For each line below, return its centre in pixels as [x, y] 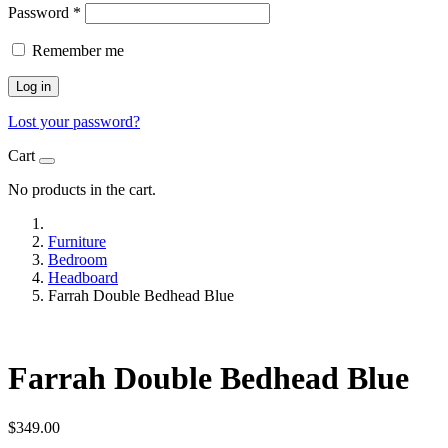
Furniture [77, 241]
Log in [33, 86]
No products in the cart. [82, 189]
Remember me [78, 50]
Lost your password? [74, 121]
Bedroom [77, 259]
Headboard [83, 277]
